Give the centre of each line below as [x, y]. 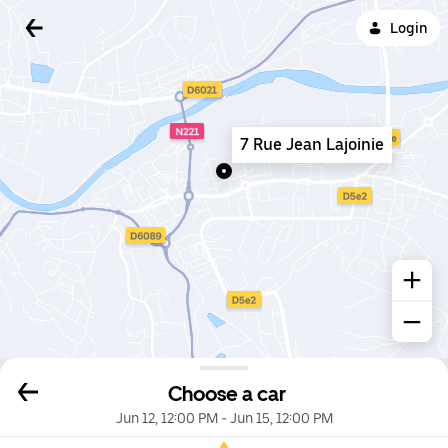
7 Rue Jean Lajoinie [312, 144]
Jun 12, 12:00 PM [166, 418]
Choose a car [227, 394]
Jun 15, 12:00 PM [281, 418]
